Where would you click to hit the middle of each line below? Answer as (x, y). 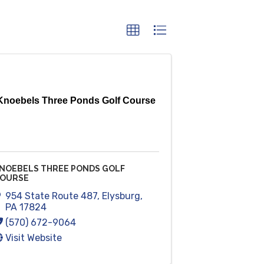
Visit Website (33, 237)
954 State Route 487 (51, 196)
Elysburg (121, 196)
